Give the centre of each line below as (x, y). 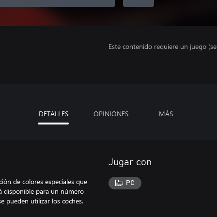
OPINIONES (111, 114)
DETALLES (53, 114)
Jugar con (130, 162)
